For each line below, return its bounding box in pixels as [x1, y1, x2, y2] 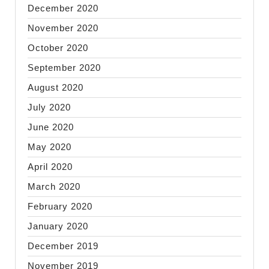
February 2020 [28, 201, 92, 211]
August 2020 [28, 82, 83, 92]
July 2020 [28, 101, 71, 112]
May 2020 [28, 141, 71, 152]
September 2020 [28, 62, 101, 73]
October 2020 [28, 42, 88, 53]
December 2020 [28, 2, 98, 13]
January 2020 [28, 220, 88, 231]
